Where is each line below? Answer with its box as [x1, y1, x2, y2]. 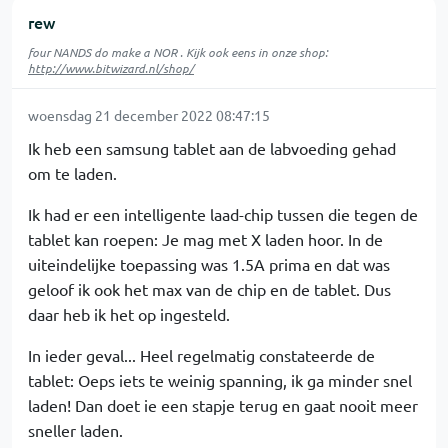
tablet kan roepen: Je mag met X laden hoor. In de [28, 229, 383, 249]
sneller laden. [28, 420, 123, 440]
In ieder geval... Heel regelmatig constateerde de [28, 345, 375, 365]
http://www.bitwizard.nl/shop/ [28, 60, 194, 76]
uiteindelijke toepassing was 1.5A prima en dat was [28, 254, 390, 274]
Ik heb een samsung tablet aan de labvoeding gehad [28, 138, 396, 158]
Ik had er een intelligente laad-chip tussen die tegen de [28, 204, 418, 224]
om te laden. [28, 163, 117, 183]
